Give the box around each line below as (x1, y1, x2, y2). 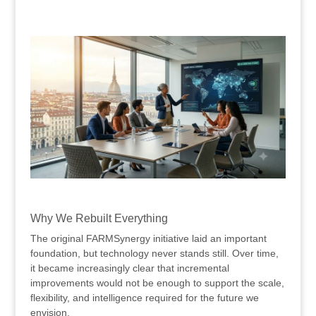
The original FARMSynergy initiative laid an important (30, 233, 267, 245)
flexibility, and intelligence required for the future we (30, 292, 259, 304)
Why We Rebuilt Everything (30, 212, 168, 225)
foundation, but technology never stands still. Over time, (30, 248, 279, 260)
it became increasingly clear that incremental (30, 262, 229, 274)
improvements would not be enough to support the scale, (30, 277, 284, 289)
